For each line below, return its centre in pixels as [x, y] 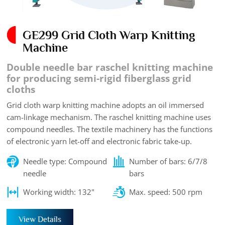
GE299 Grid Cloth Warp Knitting [109, 35]
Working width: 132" [59, 192]
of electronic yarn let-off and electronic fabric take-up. [99, 141]
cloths [21, 89]
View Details [40, 219]
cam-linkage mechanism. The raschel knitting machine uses [109, 117]
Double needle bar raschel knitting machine [110, 67]
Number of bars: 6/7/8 [168, 161]
